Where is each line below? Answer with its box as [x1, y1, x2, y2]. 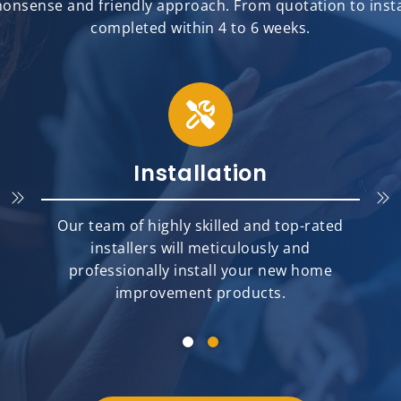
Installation [133, 158, 268, 188]
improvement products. [115, 283, 286, 303]
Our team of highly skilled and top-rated [57, 216, 344, 235]
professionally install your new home [68, 260, 333, 280]
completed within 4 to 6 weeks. [90, 18, 311, 38]
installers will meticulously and [90, 238, 311, 258]
